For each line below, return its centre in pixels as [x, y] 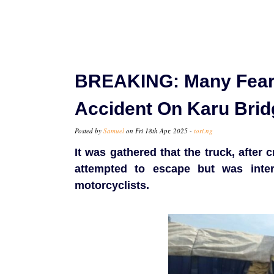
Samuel [114, 131]
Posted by [89, 131]
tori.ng [203, 131]
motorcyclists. [112, 186]
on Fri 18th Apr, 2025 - [159, 131]
